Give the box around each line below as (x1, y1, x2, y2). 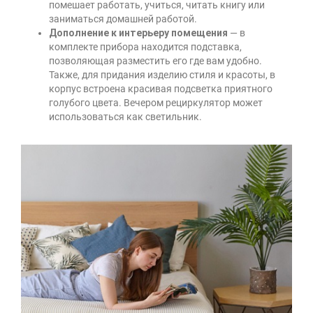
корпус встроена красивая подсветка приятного (49, 82, 272, 94)
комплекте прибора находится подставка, (49, 41, 242, 52)
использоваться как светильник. (49, 110, 202, 122)
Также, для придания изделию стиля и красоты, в (49, 68, 275, 80)
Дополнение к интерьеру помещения (49, 27, 228, 38)
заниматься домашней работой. (49, 13, 197, 24)
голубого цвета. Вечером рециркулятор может (49, 96, 263, 108)
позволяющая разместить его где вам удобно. (49, 54, 262, 66)
